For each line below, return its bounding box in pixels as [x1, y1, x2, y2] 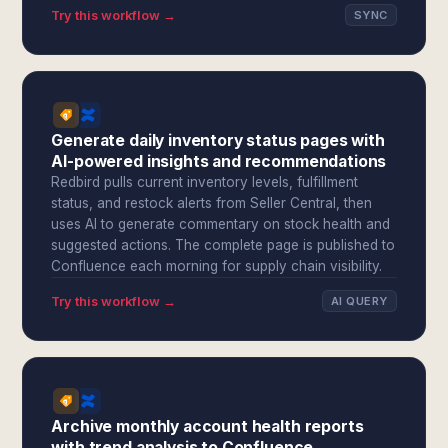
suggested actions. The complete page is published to [51, 237, 396, 253]
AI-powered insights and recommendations [51, 152, 387, 171]
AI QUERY [331, 294, 388, 308]
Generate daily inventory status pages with [51, 131, 385, 150]
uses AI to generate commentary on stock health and [51, 216, 391, 232]
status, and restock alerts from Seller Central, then [51, 195, 373, 211]
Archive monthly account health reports [51, 417, 364, 436]
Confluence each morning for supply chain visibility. [51, 258, 383, 274]
